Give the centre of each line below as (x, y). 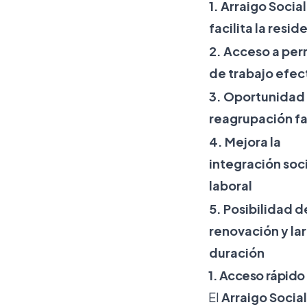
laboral (231, 185)
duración (237, 252)
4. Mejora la (245, 141)
